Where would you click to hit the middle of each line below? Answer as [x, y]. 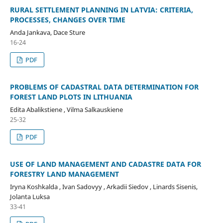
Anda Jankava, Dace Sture [47, 32]
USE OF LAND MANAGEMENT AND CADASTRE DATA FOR [105, 164]
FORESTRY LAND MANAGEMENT [64, 174]
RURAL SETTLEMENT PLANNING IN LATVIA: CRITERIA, [101, 9]
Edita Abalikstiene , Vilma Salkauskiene [66, 109]
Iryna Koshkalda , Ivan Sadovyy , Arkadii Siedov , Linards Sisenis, [104, 186]
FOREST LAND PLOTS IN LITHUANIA [71, 97]
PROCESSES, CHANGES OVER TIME [67, 19]
